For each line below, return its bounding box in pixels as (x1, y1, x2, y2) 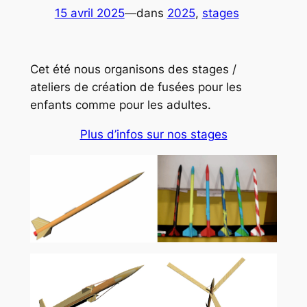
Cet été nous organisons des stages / (29, 62, 236, 76)
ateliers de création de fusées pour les (29, 79, 242, 94)
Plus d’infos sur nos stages (79, 127, 228, 141)
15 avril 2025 (54, 5, 125, 20)
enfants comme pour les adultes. (29, 97, 211, 112)
